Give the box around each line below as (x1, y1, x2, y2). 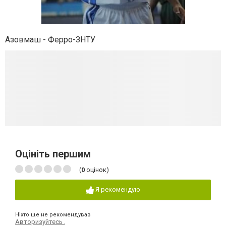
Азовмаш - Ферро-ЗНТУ (5, 35, 95, 44)
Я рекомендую (95, 186, 140, 193)
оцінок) (85, 166, 109, 174)
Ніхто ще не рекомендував (15, 211, 91, 218)
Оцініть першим (15, 148, 91, 160)
